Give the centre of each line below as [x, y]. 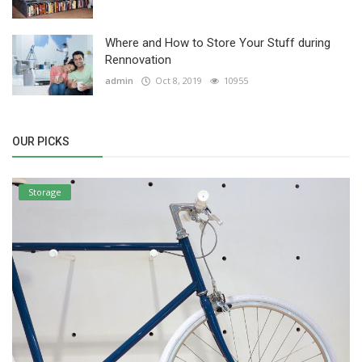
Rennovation [138, 60]
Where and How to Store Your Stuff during [218, 43]
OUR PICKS [41, 142]
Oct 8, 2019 [176, 81]
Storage [45, 192]
